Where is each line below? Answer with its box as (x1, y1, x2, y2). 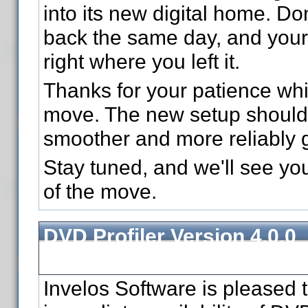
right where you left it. (43, 49, 240, 73)
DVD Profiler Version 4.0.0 (43, 224, 296, 247)
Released (43, 248, 135, 272)
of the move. (43, 179, 157, 203)
